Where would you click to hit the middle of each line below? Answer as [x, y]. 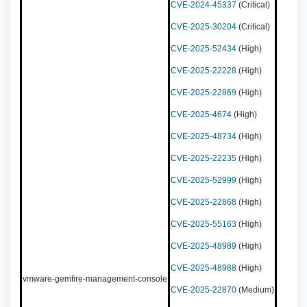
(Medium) [255, 290]
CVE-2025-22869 [204, 93]
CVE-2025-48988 [204, 268]
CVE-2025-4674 [201, 114]
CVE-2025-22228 [204, 71]
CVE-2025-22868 [204, 202]
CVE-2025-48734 [204, 136]
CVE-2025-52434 [204, 49]
